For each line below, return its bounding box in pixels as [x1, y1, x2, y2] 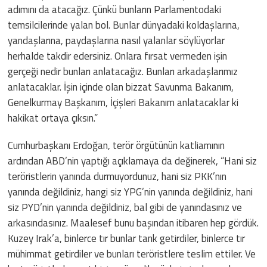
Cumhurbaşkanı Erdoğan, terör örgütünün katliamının [8, 137, 225, 153]
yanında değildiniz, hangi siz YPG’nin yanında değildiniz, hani [8, 184, 253, 200]
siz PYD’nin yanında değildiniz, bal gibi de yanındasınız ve [8, 199, 243, 215]
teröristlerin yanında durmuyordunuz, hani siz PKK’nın [8, 168, 227, 184]
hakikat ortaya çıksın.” [8, 110, 98, 126]
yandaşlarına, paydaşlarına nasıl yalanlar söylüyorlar [8, 32, 225, 48]
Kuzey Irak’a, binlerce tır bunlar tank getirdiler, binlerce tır [8, 230, 246, 246]
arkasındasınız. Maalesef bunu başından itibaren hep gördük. [8, 215, 259, 231]
